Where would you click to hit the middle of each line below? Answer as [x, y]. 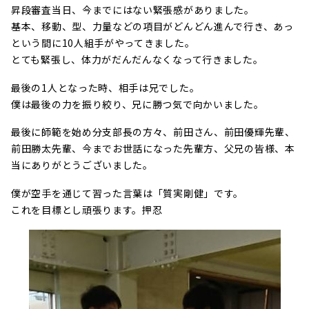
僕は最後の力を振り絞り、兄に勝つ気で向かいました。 [138, 104]
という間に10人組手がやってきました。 [103, 42]
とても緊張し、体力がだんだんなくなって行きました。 [137, 59]
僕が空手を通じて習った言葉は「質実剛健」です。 [128, 193]
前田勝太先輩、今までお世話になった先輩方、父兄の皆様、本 [153, 149]
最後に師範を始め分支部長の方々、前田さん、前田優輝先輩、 [153, 132]
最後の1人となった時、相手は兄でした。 [106, 87]
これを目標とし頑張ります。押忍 [87, 210]
